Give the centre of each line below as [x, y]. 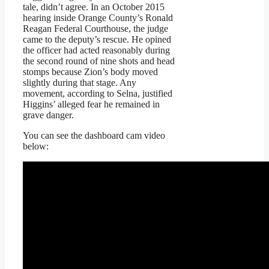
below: [36, 147]
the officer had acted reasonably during [96, 50]
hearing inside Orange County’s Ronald [98, 18]
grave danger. [48, 115]
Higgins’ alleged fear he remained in [91, 104]
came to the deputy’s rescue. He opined [97, 40]
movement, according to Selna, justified [98, 94]
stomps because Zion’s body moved [90, 72]
